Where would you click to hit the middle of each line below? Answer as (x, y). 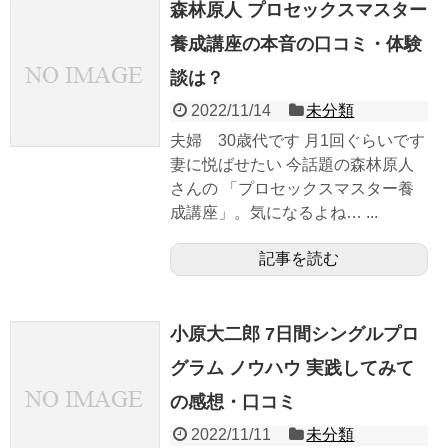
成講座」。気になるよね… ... (274, 212)
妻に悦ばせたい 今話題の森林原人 (292, 164)
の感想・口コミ (233, 401)
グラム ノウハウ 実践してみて (292, 367)
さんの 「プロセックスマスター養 (292, 188)
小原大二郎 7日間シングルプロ (294, 333)
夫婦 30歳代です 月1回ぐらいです (297, 140)
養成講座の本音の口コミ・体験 (296, 43)
